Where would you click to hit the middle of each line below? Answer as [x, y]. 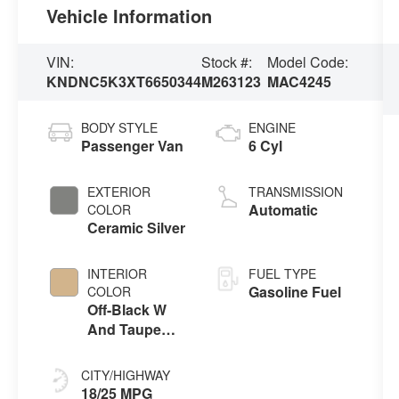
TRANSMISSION [295, 191]
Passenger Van [133, 145]
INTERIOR [118, 273]
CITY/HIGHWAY [126, 375]
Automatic [283, 209]
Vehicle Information [130, 15]
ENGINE [272, 127]
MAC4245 [300, 81]
